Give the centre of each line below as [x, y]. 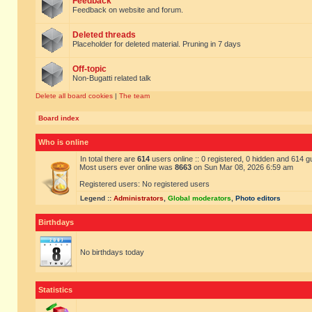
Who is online [63, 142]
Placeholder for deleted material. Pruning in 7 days [157, 44]
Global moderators [200, 198]
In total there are [109, 159]
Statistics [55, 290]
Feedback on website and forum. [128, 10]
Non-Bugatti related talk [112, 78]
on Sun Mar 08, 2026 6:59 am [242, 167]
